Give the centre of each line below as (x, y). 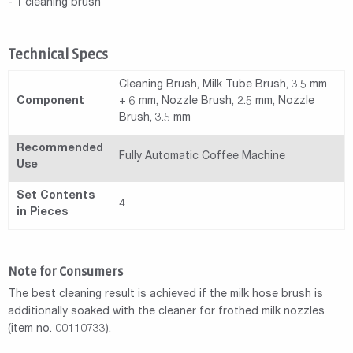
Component (50, 102)
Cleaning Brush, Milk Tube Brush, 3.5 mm (223, 85)
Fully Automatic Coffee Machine (202, 157)
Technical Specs (58, 55)
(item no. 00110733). (59, 330)
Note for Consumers (65, 272)
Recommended (60, 149)
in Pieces (42, 213)
